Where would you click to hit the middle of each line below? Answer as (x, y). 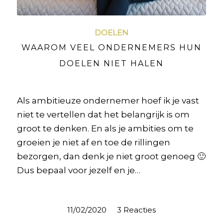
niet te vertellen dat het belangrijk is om (103, 115)
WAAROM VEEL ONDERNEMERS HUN (111, 48)
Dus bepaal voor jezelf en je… (78, 170)
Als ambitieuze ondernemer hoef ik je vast (108, 101)
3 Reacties (136, 210)
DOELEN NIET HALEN (111, 64)
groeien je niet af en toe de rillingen (93, 143)
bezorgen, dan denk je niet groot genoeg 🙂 (111, 157)
